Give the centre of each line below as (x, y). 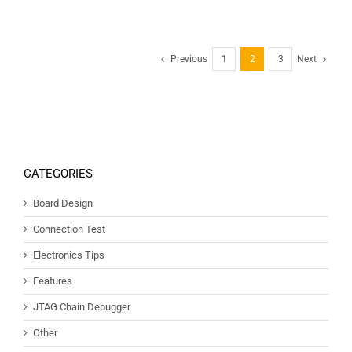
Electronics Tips (69, 255)
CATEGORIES (58, 174)
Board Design (63, 203)
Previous (189, 59)
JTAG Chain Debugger (82, 307)
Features (53, 281)
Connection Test (69, 229)
